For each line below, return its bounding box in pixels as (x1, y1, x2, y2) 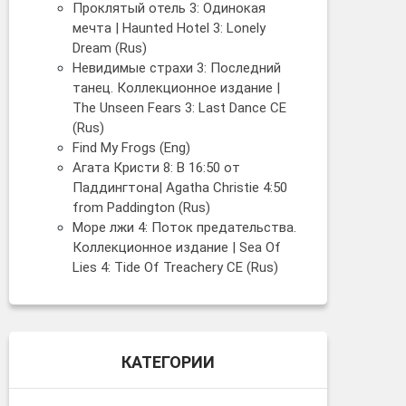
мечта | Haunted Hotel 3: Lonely (72, 19, 266, 36)
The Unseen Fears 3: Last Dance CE (72, 99, 286, 116)
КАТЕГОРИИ (121, 352, 215, 372)
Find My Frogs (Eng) (72, 139, 190, 156)
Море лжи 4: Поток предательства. (72, 218, 296, 236)
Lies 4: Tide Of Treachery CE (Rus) (72, 258, 278, 275)
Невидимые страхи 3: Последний (72, 59, 281, 76)
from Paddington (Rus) (72, 198, 210, 216)
